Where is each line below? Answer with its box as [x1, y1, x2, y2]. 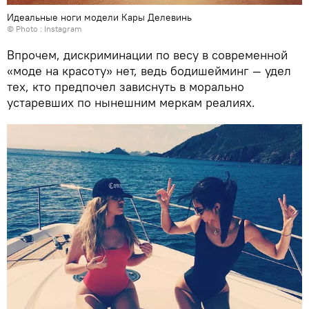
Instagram [44, 23, 82, 34]
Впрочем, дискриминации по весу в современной [7, 46, 288, 63]
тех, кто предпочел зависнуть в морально [7, 78, 244, 94]
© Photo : [7, 23, 44, 34]
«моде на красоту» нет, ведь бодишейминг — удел [7, 62, 291, 79]
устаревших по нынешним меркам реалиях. [7, 94, 255, 110]
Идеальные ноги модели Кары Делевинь [7, 10, 192, 23]
